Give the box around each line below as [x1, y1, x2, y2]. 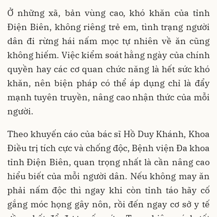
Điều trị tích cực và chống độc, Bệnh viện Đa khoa [7, 142, 210, 154]
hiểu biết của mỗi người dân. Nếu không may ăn [7, 170, 210, 182]
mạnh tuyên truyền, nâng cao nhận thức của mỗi [7, 91, 210, 103]
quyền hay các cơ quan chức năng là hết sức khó [7, 63, 210, 75]
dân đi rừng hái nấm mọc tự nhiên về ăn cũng [7, 35, 210, 46]
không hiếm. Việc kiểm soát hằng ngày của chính [7, 49, 210, 61]
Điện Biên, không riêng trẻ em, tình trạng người [7, 21, 210, 32]
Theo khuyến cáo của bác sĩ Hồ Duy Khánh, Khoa [7, 128, 210, 139]
